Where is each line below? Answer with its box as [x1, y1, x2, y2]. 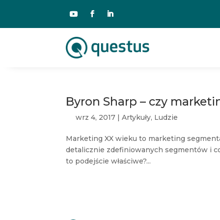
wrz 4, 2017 [76, 113, 116, 122]
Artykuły [122, 113, 151, 122]
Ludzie [154, 113, 178, 122]
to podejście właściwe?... [66, 157, 151, 165]
